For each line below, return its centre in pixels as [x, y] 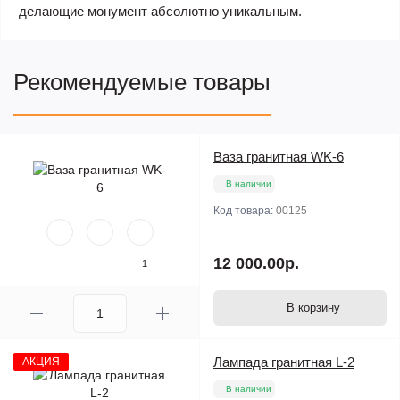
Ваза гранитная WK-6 [279, 157]
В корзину [313, 308]
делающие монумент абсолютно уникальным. [160, 11]
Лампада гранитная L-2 [284, 362]
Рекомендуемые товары [142, 82]
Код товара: [245, 211]
